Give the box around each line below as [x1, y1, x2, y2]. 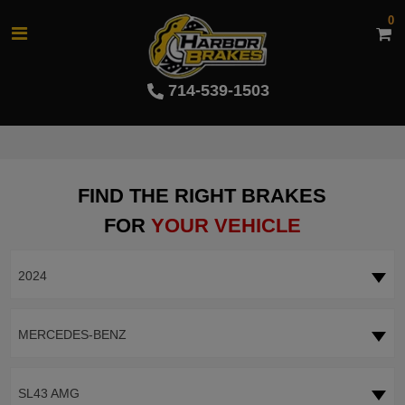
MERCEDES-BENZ [17, 327, 127, 343]
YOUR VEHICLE [150, 214, 301, 238]
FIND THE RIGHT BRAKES [78, 184, 327, 208]
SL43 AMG [17, 386, 80, 401]
